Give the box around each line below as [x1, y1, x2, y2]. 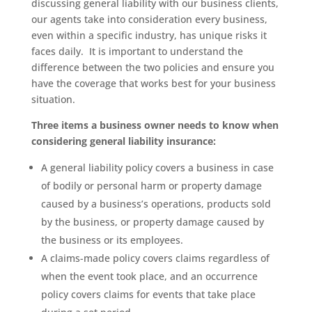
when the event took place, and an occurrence [40, 270, 258, 283]
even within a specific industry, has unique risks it [31, 29, 267, 42]
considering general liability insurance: [31, 134, 216, 148]
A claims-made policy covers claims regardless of [40, 251, 270, 265]
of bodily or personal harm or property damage [40, 179, 262, 192]
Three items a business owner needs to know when [31, 118, 279, 132]
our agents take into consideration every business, [31, 13, 267, 26]
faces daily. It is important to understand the [31, 45, 243, 58]
